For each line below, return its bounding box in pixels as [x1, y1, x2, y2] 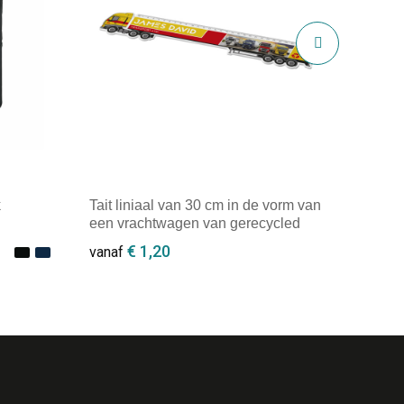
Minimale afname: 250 [109, 340, 240, 357]
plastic [88, 234, 131, 250]
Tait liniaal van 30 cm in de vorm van [88, 197, 321, 214]
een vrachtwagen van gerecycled [88, 216, 300, 232]
